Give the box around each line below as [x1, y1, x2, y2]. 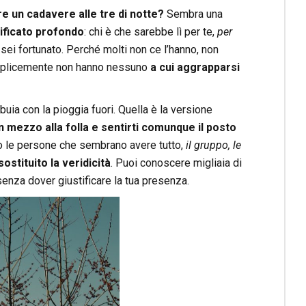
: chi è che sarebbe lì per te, [83, 25, 217, 39]
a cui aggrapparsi [150, 61, 240, 74]
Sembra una [163, 8, 223, 21]
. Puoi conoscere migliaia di [110, 156, 242, 170]
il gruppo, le [182, 139, 241, 152]
